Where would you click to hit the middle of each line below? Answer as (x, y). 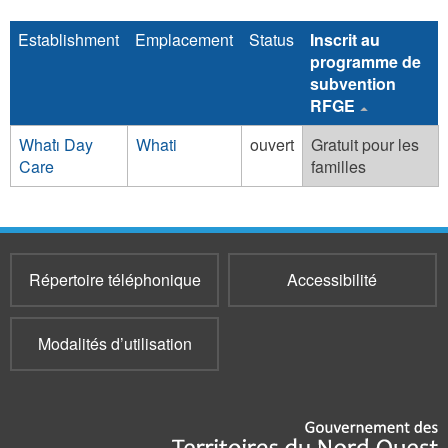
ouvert (272, 144)
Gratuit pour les (365, 144)
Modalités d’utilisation (114, 343)
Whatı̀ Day (56, 144)
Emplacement (184, 39)
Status (271, 39)
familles (338, 166)
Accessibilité (332, 279)
